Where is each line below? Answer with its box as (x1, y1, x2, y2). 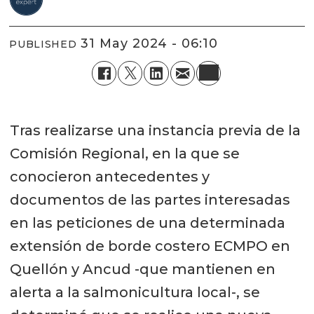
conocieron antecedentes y (9, 168, 210, 185)
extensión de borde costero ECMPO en (9, 237, 290, 254)
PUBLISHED (9, 38, 77, 51)
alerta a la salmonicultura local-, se (9, 283, 260, 301)
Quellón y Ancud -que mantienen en (9, 260, 275, 278)
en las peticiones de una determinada (9, 214, 285, 231)
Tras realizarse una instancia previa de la (9, 121, 301, 139)
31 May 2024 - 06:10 (89, 36, 218, 52)
